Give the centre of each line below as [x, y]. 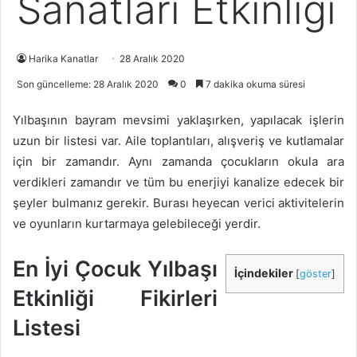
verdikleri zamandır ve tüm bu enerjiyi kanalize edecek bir [178, 182]
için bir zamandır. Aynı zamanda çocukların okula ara [178, 161]
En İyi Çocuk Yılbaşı [115, 269]
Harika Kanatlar [63, 59]
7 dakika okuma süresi [254, 84]
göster [316, 274]
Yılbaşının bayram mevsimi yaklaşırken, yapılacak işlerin [178, 120]
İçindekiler [264, 273]
